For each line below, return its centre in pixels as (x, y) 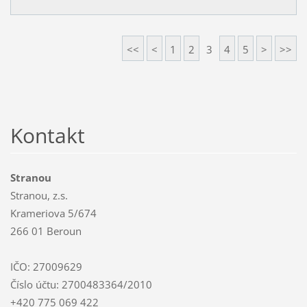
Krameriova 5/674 (53, 213)
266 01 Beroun (46, 231)
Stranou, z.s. (39, 196)
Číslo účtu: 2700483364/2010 (81, 285)
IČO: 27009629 (46, 267)
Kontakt (47, 136)
